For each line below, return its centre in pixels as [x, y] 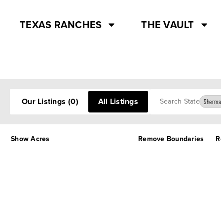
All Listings [118, 101]
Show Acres [30, 139]
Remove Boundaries [171, 139]
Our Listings [44, 101]
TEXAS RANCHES [61, 25]
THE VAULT [168, 25]
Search [158, 92]
